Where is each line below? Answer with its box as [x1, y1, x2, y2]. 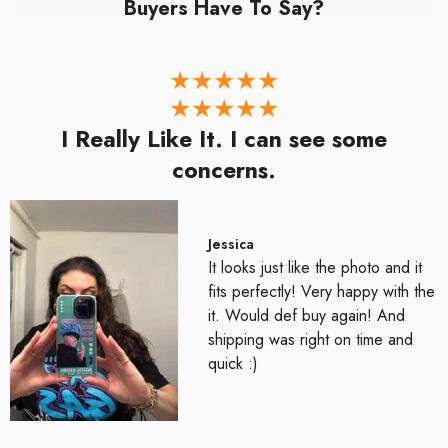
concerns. [172, 152, 276, 187]
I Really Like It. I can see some [61, 121, 387, 156]
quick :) [208, 352, 259, 376]
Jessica [208, 234, 255, 255]
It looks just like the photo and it [208, 256, 423, 280]
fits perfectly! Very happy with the [208, 280, 436, 304]
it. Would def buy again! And [208, 304, 406, 328]
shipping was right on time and [208, 328, 414, 352]
